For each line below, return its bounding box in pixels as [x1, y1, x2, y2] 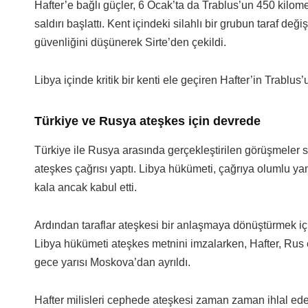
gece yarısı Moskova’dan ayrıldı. [34, 256, 190, 269]
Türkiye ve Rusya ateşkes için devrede [34, 113, 261, 128]
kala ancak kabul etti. [34, 181, 137, 194]
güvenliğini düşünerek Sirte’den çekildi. [34, 36, 226, 48]
